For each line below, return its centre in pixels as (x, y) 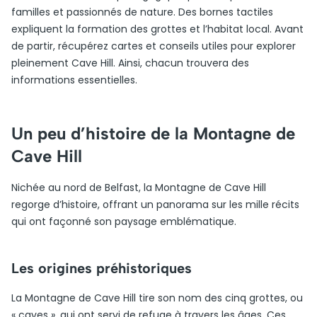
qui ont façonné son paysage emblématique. (124, 221)
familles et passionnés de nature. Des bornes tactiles (142, 12)
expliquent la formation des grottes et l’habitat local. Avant (157, 29)
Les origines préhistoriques (102, 268)
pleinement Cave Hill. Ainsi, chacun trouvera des (130, 63)
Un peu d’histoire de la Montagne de (153, 133)
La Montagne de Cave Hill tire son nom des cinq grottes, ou (157, 298)
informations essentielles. (74, 80)
